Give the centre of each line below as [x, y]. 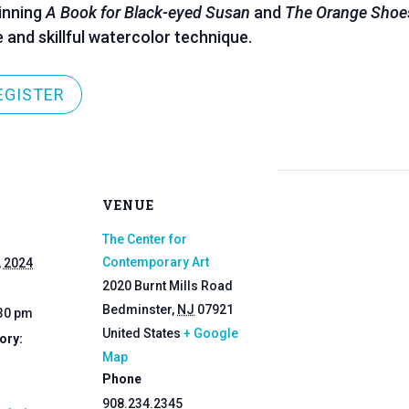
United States [142, 333]
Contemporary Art [156, 262]
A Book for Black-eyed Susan [147, 13]
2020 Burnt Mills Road [168, 285]
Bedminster [137, 309]
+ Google [211, 333]
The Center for [145, 239]
